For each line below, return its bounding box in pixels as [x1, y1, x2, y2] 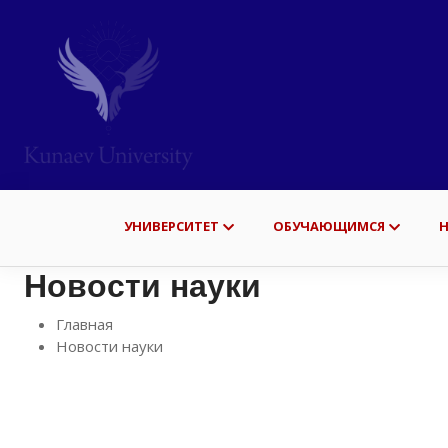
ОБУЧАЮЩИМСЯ [272, 217, 385, 236]
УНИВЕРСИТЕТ [123, 217, 219, 236]
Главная [56, 314, 113, 335]
